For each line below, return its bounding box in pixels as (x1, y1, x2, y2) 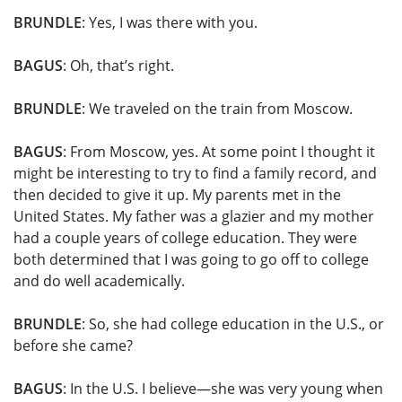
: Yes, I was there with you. (82, 13, 258, 33)
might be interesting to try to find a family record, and (13, 163, 377, 184)
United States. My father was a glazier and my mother (13, 206, 374, 227)
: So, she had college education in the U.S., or (82, 314, 384, 335)
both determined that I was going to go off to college (13, 249, 369, 270)
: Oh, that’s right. (63, 56, 174, 76)
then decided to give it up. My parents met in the (13, 185, 341, 205)
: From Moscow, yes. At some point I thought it (63, 142, 375, 162)
